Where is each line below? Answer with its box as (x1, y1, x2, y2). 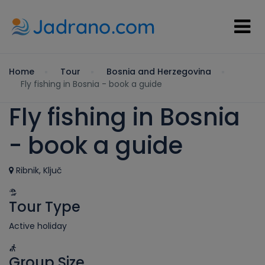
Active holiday (9, 220, 67, 232)
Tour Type (9, 197, 80, 216)
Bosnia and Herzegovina (106, 66, 211, 77)
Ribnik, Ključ (14, 164, 62, 176)
